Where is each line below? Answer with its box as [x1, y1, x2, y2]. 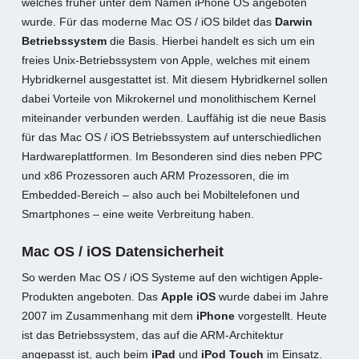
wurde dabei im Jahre [215, 290, 329, 303]
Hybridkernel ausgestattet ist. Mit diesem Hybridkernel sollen [21, 73, 328, 86]
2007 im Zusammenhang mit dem [21, 309, 196, 322]
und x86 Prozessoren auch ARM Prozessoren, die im [21, 169, 289, 182]
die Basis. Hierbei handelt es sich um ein [106, 34, 315, 47]
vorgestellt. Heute [234, 309, 327, 322]
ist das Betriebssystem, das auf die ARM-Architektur [21, 329, 284, 341]
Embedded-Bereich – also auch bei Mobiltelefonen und [21, 188, 300, 201]
